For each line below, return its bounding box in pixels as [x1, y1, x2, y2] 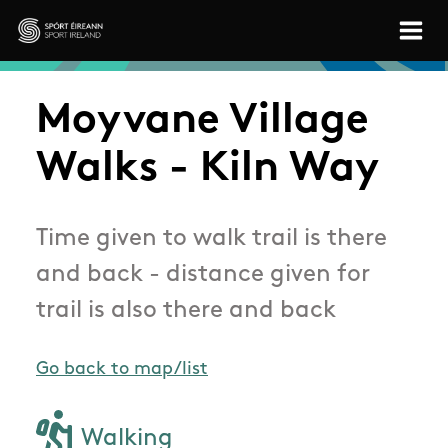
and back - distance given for [36, 263, 370, 288]
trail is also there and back [36, 299, 336, 324]
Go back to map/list [36, 360, 208, 380]
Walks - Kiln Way [36, 148, 379, 192]
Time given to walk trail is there [36, 227, 387, 252]
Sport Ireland [18, 47, 130, 67]
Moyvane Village [36, 100, 368, 144]
